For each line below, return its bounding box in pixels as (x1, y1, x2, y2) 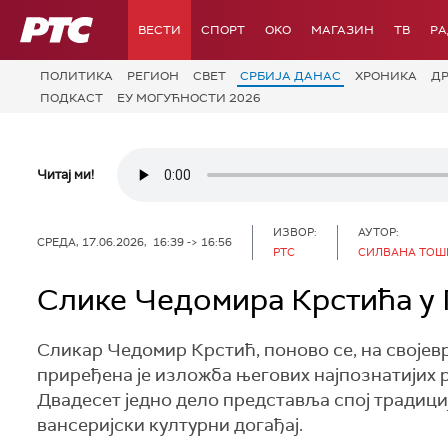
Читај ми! (37, 166, 94, 183)
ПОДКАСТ (40, 89, 103, 106)
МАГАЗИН (311, 22, 374, 38)
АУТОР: (358, 224, 399, 239)
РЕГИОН (127, 68, 179, 84)
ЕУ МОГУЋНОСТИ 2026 (117, 89, 261, 106)
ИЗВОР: (273, 224, 317, 239)
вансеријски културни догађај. (37, 413, 303, 437)
